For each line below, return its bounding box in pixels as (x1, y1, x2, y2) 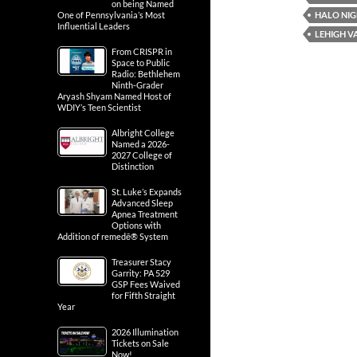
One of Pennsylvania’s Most (57, 10, 165, 20)
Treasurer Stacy (112, 257, 171, 267)
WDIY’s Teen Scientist (57, 102, 141, 112)
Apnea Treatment (112, 209, 178, 219)
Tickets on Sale (112, 338, 169, 348)
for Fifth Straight (112, 290, 175, 300)
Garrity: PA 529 (112, 268, 170, 278)
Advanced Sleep (112, 198, 173, 208)
